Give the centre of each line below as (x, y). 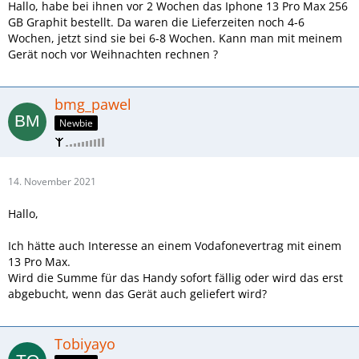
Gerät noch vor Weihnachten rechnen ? (113, 54)
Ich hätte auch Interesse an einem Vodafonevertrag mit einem (175, 245)
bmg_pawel (93, 104)
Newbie (76, 123)
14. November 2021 (52, 181)
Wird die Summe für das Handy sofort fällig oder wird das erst (175, 277)
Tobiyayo (85, 343)
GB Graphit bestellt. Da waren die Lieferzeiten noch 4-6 (156, 22)
